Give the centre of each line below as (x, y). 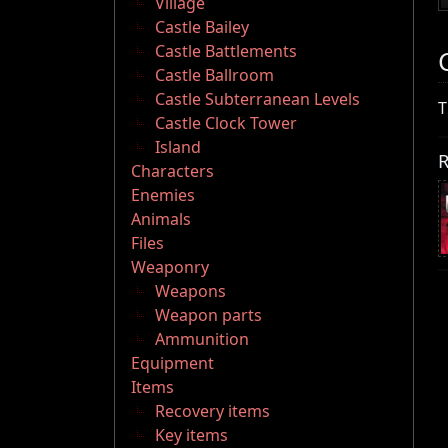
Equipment (172, 363)
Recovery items (212, 411)
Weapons (190, 291)
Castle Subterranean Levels (257, 99)
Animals (161, 219)
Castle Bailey (202, 27)
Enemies (163, 195)
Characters (172, 171)
